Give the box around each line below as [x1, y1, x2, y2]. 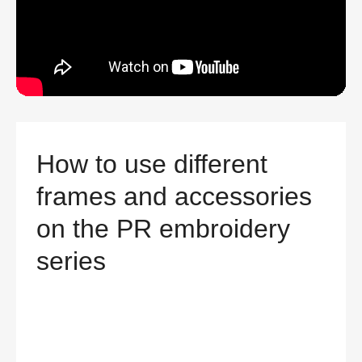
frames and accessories [36, 182, 312, 212]
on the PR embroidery [36, 214, 290, 244]
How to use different [36, 149, 267, 179]
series [36, 246, 106, 276]
